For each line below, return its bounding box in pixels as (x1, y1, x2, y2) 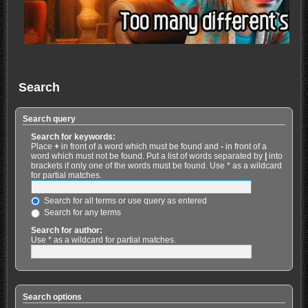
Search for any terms (41, 208, 121, 218)
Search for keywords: (30, 132, 115, 142)
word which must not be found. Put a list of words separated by (30, 151, 265, 162)
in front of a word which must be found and (58, 142, 221, 152)
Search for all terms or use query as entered (41, 196, 207, 206)
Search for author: (30, 225, 102, 235)
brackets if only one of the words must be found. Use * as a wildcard (30, 161, 282, 171)
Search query (22, 115, 76, 124)
